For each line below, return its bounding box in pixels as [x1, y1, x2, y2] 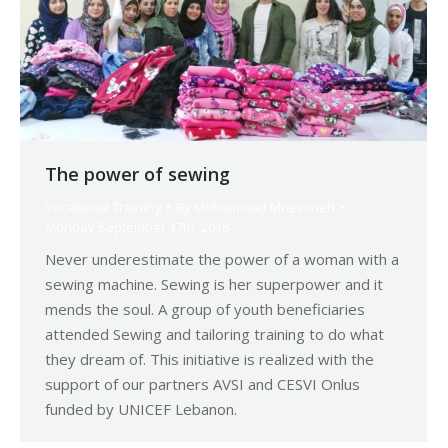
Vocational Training [45, 197, 161, 216]
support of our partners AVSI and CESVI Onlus [45, 373, 360, 394]
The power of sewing [45, 161, 230, 186]
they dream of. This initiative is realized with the [45, 348, 374, 369]
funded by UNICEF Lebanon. [45, 398, 237, 419]
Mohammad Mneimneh [194, 197, 335, 216]
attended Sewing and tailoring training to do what [45, 323, 384, 344]
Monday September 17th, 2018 [45, 217, 229, 236]
